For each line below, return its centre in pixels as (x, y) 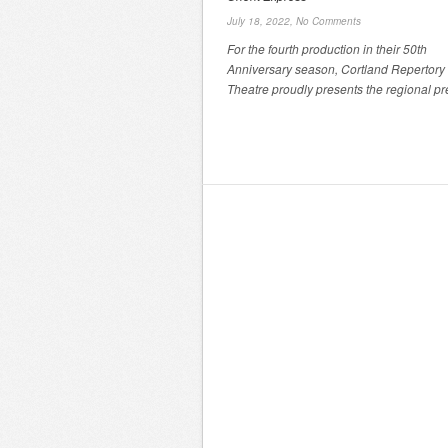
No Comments (328, 21)
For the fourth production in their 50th (327, 48)
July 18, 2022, (261, 21)
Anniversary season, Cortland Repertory (336, 68)
